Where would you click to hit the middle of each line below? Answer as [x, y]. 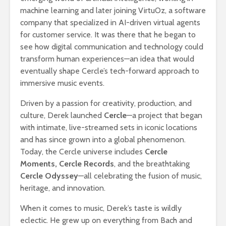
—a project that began [164, 115]
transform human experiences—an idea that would [107, 59]
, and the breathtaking [152, 163]
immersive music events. [62, 83]
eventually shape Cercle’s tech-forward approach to [110, 71]
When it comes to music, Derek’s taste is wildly [101, 208]
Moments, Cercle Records [67, 163]
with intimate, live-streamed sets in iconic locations [109, 127]
